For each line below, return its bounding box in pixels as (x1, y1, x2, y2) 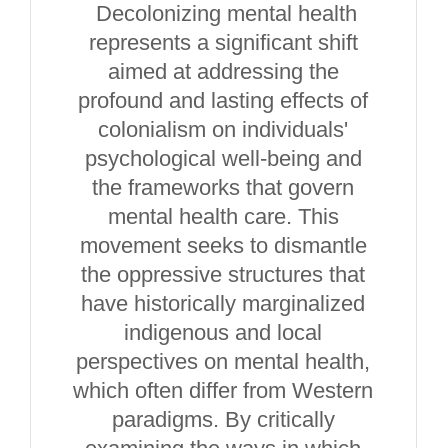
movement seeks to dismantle (79, 233, 367, 258)
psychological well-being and (84, 146, 362, 171)
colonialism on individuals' (98, 117, 349, 142)
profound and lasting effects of (78, 88, 369, 113)
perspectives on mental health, (76, 349, 371, 374)
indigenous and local (124, 320, 323, 345)
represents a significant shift (88, 30, 358, 55)
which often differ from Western (73, 378, 374, 403)
